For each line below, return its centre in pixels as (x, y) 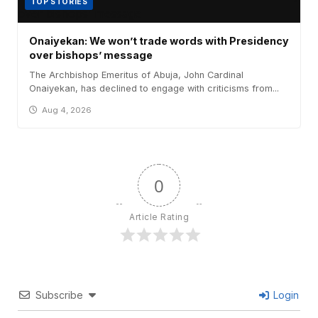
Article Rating (159, 217)
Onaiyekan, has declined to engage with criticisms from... (154, 89)
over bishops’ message (91, 55)
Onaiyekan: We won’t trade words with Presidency (159, 41)
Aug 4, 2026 (67, 110)
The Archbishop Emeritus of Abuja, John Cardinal (136, 75)
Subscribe (59, 295)
